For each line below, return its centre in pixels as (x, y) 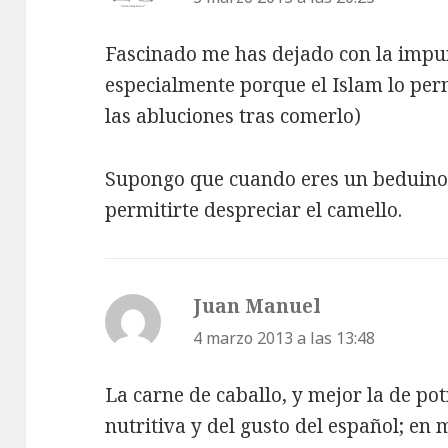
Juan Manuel (257, 305)
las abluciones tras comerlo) (233, 116)
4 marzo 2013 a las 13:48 (284, 337)
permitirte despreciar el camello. (254, 210)
